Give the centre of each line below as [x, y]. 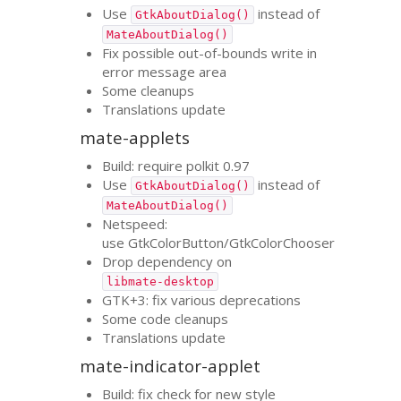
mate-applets [135, 138]
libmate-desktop [161, 281]
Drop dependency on [167, 261]
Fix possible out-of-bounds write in [210, 52]
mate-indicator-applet [171, 366]
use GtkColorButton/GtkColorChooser [219, 242]
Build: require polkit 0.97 [176, 165]
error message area [165, 71]
